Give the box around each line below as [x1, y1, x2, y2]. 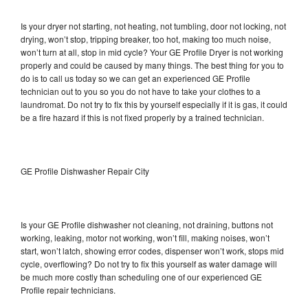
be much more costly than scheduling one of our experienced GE [21, 270, 262, 283]
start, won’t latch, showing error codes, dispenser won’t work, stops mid [21, 244, 284, 256]
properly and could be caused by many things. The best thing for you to [21, 58, 284, 71]
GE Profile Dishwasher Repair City [21, 164, 149, 177]
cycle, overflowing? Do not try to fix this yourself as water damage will [21, 257, 277, 269]
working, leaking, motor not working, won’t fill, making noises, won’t [21, 231, 269, 243]
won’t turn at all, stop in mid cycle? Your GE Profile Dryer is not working [21, 45, 283, 58]
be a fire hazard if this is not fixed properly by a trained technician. [21, 111, 264, 123]
